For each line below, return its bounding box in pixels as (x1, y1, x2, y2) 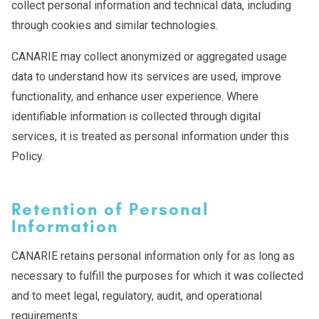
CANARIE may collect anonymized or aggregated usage (11, 50, 287, 63)
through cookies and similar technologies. (11, 19, 218, 32)
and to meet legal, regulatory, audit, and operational (11, 289, 262, 303)
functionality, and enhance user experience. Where (11, 90, 258, 103)
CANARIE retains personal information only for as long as (11, 249, 295, 263)
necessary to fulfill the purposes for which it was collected (11, 269, 303, 283)
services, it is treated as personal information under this (11, 130, 289, 143)
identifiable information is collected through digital (11, 110, 261, 123)
